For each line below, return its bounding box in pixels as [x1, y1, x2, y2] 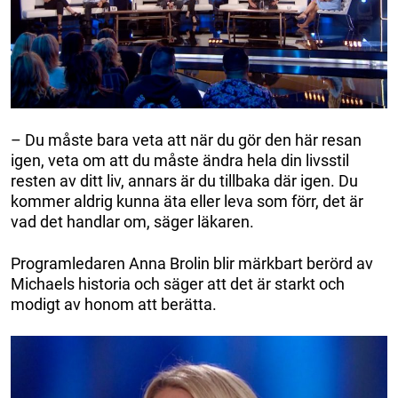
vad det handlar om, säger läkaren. [11, 212, 254, 232]
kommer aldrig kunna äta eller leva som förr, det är [11, 192, 363, 211]
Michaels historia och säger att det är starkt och [11, 275, 345, 294]
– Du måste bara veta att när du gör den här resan [11, 131, 362, 150]
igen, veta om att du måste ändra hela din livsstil [11, 151, 349, 171]
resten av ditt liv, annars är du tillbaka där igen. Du [11, 171, 358, 191]
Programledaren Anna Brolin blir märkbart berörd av [11, 254, 373, 274]
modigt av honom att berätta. [11, 295, 217, 314]
